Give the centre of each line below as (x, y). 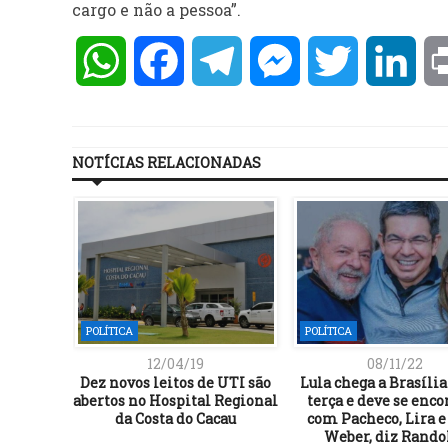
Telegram (280, 61)
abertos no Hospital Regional (175, 400)
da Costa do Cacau (175, 418)
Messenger (343, 61)
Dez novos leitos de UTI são (175, 382)
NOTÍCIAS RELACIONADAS (166, 163)
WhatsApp (169, 61)
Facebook (221, 61)
